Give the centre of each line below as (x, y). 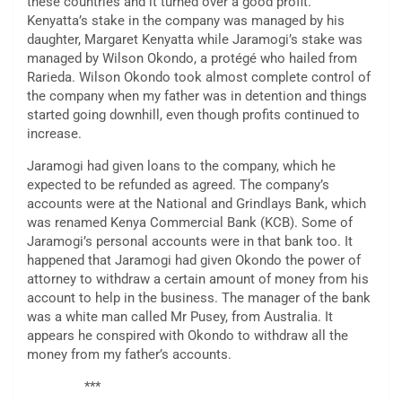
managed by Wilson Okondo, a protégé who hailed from (192, 59)
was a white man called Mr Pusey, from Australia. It (180, 317)
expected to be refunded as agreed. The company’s (178, 185)
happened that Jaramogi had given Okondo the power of (194, 261)
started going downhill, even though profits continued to (193, 115)
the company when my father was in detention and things (197, 96)
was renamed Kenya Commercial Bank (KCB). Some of (190, 223)
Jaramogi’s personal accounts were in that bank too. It (190, 242)
